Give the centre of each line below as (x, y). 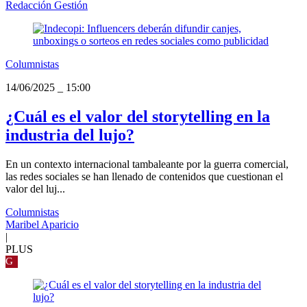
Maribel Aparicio (42, 224)
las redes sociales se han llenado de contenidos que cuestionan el (144, 176)
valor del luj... (35, 188)
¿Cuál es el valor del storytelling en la (138, 117)
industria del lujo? (70, 135)
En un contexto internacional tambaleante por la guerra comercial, (147, 164)
